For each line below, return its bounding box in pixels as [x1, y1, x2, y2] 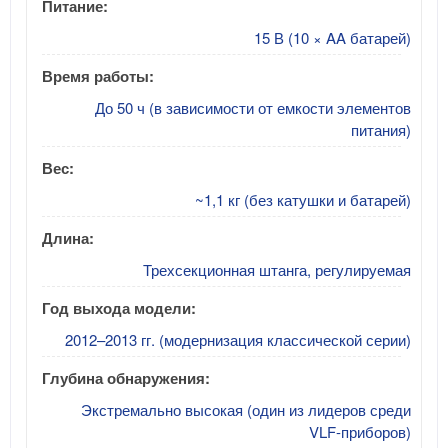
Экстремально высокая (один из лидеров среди [81, 398, 411, 420]
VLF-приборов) [309, 420, 411, 442]
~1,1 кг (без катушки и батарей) [195, 188, 411, 210]
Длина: [42, 226, 94, 249]
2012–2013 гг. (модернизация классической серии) [65, 328, 411, 350]
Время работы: [42, 64, 154, 87]
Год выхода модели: [42, 296, 196, 319]
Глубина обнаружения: [42, 366, 210, 389]
